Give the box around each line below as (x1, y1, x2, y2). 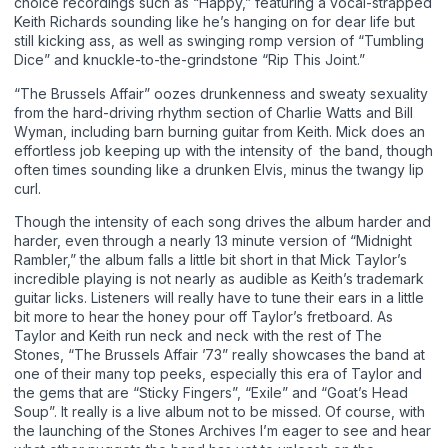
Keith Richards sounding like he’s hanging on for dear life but (14, 13, 415, 31)
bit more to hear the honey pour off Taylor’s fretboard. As (14, 307, 393, 325)
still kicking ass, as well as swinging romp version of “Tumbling (14, 32, 424, 50)
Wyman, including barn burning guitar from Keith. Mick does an (14, 122, 425, 140)
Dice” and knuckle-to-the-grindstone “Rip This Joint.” (14, 51, 365, 69)
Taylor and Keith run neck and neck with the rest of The (14, 326, 382, 344)
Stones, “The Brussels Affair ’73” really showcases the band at (14, 345, 425, 363)
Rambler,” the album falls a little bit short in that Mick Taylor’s (14, 250, 407, 268)
